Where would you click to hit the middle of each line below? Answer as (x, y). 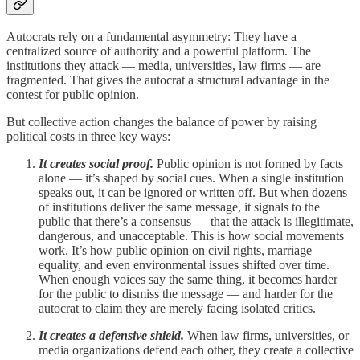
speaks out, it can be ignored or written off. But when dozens (193, 193)
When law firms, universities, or (268, 336)
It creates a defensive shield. (113, 336)
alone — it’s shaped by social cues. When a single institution (191, 178)
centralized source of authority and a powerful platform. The (159, 51)
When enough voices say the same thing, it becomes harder (188, 280)
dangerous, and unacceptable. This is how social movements (191, 236)
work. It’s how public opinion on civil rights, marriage (175, 251)
